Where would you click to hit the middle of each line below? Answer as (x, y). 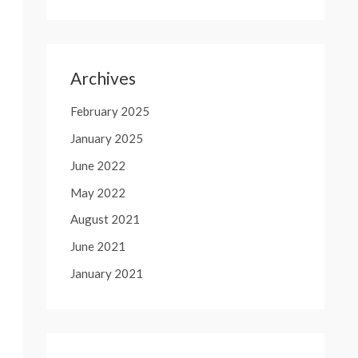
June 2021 (98, 247)
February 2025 (110, 111)
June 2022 (98, 165)
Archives (103, 78)
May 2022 (98, 192)
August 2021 (105, 219)
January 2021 (107, 273)
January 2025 (107, 139)
